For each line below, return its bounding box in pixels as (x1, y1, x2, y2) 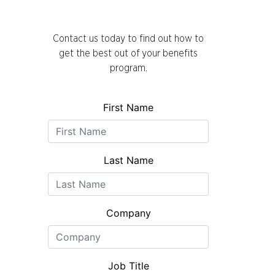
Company (106, 206, 151, 219)
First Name (103, 101, 153, 114)
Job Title (107, 259, 149, 272)
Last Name (103, 153, 153, 166)
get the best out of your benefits (59, 48, 198, 58)
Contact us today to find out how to (53, 33, 204, 44)
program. (109, 63, 147, 73)
